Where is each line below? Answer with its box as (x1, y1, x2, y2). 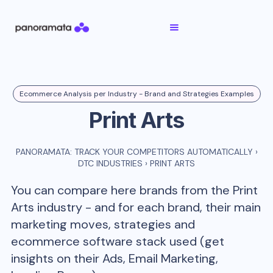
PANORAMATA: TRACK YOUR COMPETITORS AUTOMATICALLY (15, 146, 253, 157)
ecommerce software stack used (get (11, 233, 225, 249)
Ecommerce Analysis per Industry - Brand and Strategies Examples (19, 89, 254, 99)
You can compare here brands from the (11, 182, 233, 198)
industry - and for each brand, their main (34, 199, 261, 215)
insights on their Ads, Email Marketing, (11, 250, 219, 266)
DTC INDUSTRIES (78, 158, 143, 169)
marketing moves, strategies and (11, 216, 196, 232)
